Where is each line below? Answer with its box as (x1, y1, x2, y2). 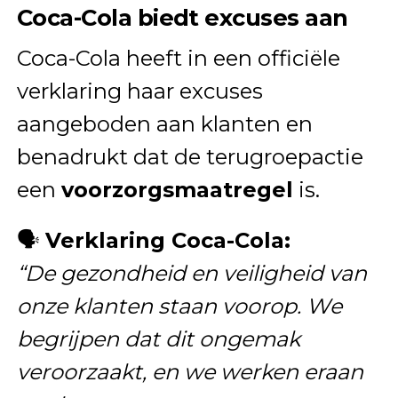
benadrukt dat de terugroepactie (16, 143, 363, 170)
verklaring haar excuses (16, 77, 263, 104)
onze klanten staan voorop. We (16, 292, 342, 319)
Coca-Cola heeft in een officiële (16, 44, 340, 71)
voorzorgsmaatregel (60, 176, 293, 203)
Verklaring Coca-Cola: (44, 227, 291, 253)
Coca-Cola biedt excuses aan (16, 3, 348, 31)
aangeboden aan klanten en (16, 110, 313, 137)
